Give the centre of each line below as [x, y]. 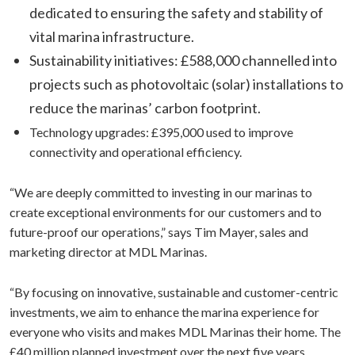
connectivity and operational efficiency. [136, 152]
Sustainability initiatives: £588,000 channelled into [183, 60]
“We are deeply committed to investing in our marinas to [161, 192]
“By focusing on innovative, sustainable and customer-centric [174, 292]
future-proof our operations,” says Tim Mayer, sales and [159, 232]
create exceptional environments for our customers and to [166, 212]
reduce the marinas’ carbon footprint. [145, 108]
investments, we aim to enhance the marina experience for [164, 312]
